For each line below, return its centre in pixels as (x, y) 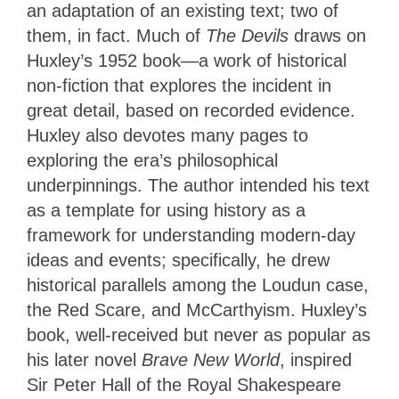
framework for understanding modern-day (191, 236)
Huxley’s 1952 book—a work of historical (187, 61)
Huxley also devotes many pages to (167, 136)
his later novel (84, 360)
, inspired (316, 360)
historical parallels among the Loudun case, (198, 285)
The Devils (250, 36)
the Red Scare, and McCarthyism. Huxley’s (197, 310)
